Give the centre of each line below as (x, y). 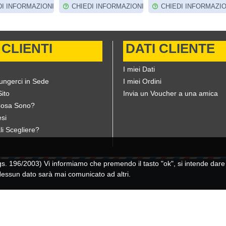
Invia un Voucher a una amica (171, 94)
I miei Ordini (142, 81)
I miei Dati (139, 69)
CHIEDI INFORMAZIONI (107, 7)
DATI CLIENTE (170, 49)
